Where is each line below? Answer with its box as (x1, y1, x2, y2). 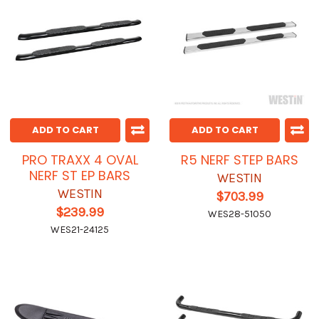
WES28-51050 (207, 208, 271, 221)
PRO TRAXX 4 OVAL (21, 151, 138, 169)
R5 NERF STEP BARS (180, 151, 298, 169)
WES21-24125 (51, 224, 109, 236)
